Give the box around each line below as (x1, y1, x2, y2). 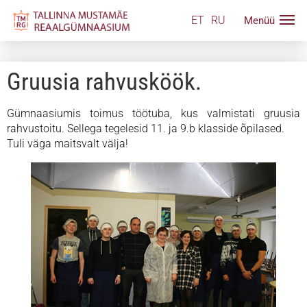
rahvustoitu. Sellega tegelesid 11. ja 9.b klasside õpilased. (7, 122, 284, 135)
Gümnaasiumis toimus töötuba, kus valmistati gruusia (7, 107, 300, 120)
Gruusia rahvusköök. (7, 68, 201, 96)
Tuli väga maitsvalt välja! (7, 137, 128, 150)
